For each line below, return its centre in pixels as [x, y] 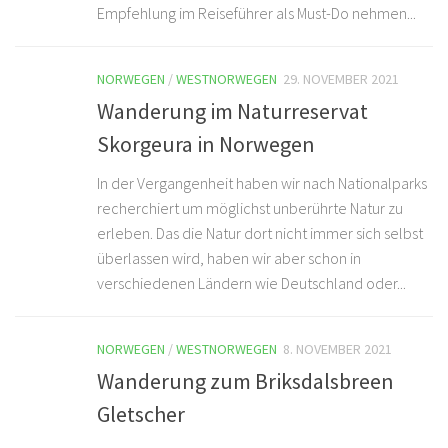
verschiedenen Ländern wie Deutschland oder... [251, 283]
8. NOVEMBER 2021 [337, 349]
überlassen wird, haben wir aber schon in [229, 258]
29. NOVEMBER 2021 [341, 78]
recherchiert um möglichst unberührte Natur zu [250, 208]
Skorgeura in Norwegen [206, 144]
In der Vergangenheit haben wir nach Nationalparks [262, 183]
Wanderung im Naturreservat [232, 111]
